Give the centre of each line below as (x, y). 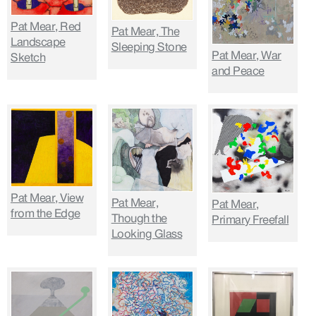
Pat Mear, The (145, 32)
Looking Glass (147, 235)
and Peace (238, 72)
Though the (139, 219)
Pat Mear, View (47, 199)
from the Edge (45, 214)
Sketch (28, 58)
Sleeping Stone (149, 48)
